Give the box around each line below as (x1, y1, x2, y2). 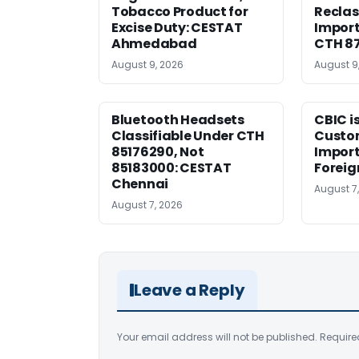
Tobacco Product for (111, 2, 248, 22)
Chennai (111, 175, 168, 194)
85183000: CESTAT (111, 159, 232, 178)
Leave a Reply (134, 279, 245, 302)
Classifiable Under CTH (111, 127, 264, 146)
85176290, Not (111, 143, 204, 162)
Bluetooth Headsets (111, 111, 244, 130)
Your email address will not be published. (117, 330, 317, 345)
